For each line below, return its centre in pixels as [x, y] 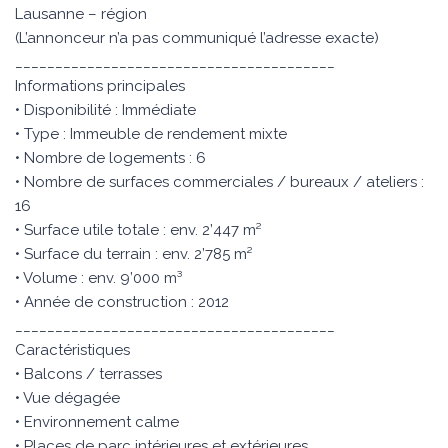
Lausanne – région [81, 14]
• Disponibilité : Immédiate [105, 110]
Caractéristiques [72, 350]
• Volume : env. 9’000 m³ [98, 278]
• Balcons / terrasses [88, 374]
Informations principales [100, 86]
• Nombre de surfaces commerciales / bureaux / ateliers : [219, 182]
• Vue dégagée [67, 398]
